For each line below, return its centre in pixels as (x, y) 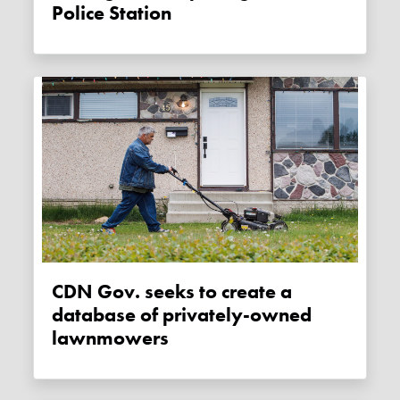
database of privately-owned (182, 315)
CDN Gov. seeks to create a (58, 292)
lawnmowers (111, 338)
